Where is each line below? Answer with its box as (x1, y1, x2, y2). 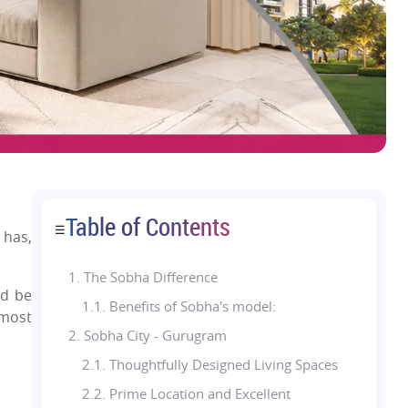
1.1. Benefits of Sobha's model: (82, 296, 277, 315)
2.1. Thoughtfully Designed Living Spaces (82, 354, 339, 373)
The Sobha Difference (84, 267, 219, 286)
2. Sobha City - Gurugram (68, 325, 228, 344)
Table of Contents (66, 209, 231, 243)
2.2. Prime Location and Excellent (82, 383, 291, 403)
